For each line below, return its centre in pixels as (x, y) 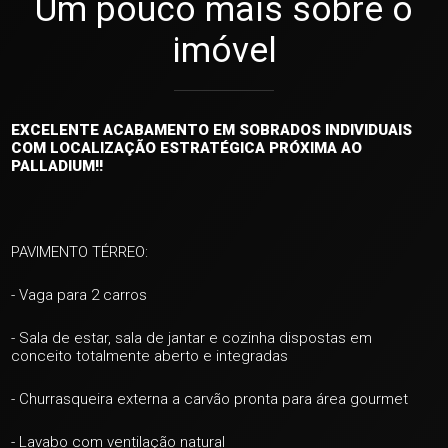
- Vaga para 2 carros (79, 295)
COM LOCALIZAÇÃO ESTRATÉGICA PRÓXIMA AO (187, 148)
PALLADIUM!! (57, 166)
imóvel (224, 50)
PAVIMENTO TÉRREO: (80, 252)
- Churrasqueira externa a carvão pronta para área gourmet (210, 399)
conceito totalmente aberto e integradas (150, 356)
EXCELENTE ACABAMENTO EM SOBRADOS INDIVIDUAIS (212, 130)
